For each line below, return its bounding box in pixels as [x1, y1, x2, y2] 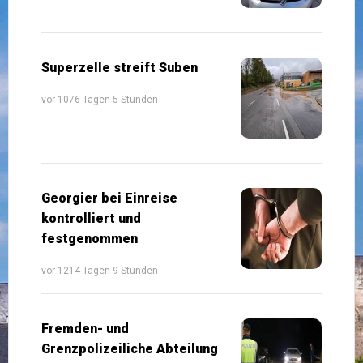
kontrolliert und [41, 210, 141, 226]
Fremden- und [41, 320, 129, 336]
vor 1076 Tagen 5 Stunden [41, 93, 158, 105]
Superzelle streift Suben [41, 59, 198, 75]
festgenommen [41, 230, 138, 246]
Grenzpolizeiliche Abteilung [41, 340, 218, 357]
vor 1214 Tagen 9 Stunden [41, 264, 158, 276]
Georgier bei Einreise [41, 190, 177, 206]
